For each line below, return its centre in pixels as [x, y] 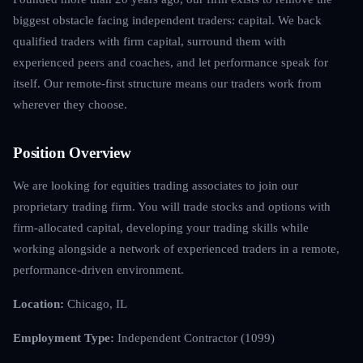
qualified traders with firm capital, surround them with [149, 41]
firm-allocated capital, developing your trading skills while [161, 227]
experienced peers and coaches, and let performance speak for [171, 62]
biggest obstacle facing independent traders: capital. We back [167, 19]
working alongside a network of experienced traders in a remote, [176, 248]
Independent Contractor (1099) [194, 337]
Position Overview [72, 152]
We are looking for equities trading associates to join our [156, 185]
